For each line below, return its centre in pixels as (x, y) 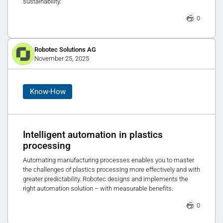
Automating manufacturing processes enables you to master (109, 160)
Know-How (48, 91)
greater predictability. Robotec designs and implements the (106, 179)
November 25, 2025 (61, 58)
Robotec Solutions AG (65, 49)
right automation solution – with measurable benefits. (98, 188)
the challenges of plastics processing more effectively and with (111, 169)
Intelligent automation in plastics (93, 135)
